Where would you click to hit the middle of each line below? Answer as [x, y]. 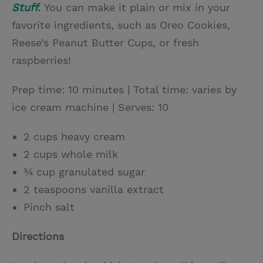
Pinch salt [49, 207]
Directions [38, 237]
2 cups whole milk [71, 154]
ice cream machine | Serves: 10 [90, 107]
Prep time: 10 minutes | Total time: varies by [124, 90]
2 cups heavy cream [74, 137]
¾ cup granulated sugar [84, 172]
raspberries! [41, 60]
